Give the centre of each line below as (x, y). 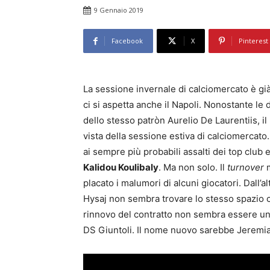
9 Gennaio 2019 (119, 10)
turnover (246, 168)
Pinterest (253, 41)
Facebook (127, 41)
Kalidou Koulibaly (121, 168)
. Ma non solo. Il (193, 168)
